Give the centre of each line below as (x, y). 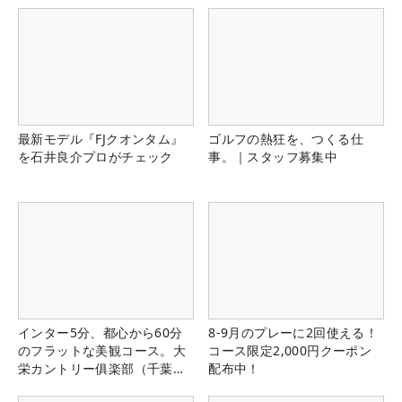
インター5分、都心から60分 (100, 333)
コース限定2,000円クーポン (290, 351)
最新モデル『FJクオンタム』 (101, 138)
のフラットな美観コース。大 (102, 351)
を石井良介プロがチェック (96, 156)
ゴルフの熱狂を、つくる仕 (286, 138)
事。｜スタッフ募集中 (273, 156)
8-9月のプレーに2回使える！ (293, 333)
